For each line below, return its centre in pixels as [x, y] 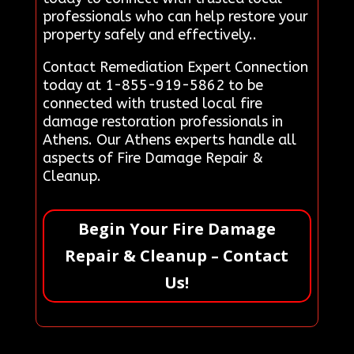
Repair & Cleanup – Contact [177, 256]
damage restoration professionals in [162, 122]
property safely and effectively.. [149, 35]
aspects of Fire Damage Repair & [153, 158]
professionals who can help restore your [175, 17]
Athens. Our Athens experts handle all [169, 140]
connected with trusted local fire [152, 104]
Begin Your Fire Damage [177, 229]
